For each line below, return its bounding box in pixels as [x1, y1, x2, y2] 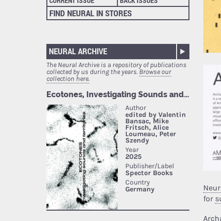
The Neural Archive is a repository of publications [46, 61, 187, 70]
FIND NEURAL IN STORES [49, 7, 132, 19]
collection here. [46, 74, 90, 83]
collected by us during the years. [46, 68, 140, 76]
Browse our [139, 68, 172, 76]
